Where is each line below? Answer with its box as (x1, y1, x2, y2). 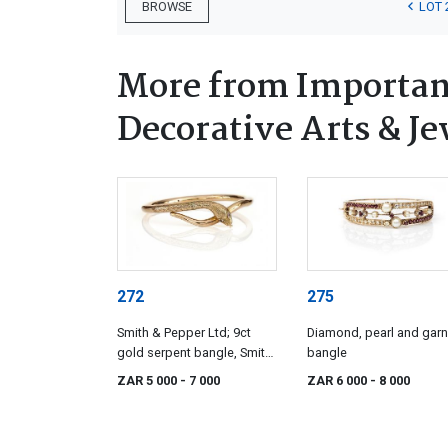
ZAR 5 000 (117, 372, 180, 388)
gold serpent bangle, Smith (117, 344, 272, 360)
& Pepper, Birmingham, (117, 364, 247, 380)
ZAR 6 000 (307, 372, 370, 388)
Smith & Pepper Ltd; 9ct (117, 324, 251, 340)
